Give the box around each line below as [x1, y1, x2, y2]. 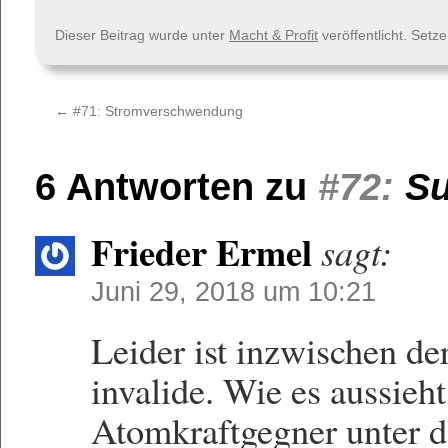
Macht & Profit [229, 27, 319, 43]
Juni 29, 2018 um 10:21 [91, 276, 377, 307]
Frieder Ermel [91, 225, 313, 278]
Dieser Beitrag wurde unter [55, 27, 230, 43]
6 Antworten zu [35, 165, 319, 208]
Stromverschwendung [101, 103, 244, 119]
